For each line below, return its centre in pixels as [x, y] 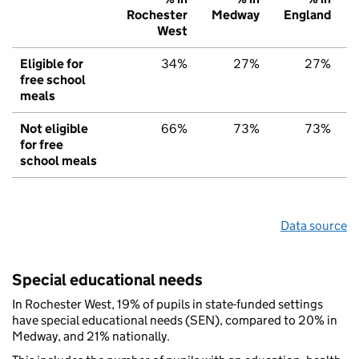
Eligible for [52, 64]
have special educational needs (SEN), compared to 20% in [175, 321]
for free [42, 145]
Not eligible [54, 129]
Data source [314, 226]
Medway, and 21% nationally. [91, 337]
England [307, 15]
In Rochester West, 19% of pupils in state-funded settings [167, 305]
